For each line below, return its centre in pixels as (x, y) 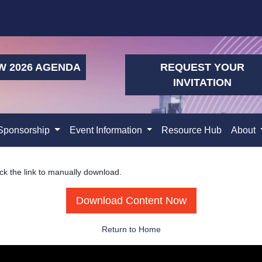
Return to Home (131, 229)
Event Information (107, 130)
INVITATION (202, 82)
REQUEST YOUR (202, 67)
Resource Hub (192, 130)
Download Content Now (131, 201)
